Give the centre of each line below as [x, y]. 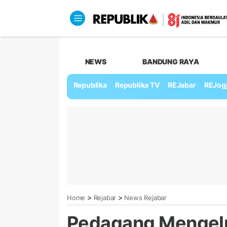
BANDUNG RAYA [171, 61]
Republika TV [137, 85]
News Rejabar [145, 197]
